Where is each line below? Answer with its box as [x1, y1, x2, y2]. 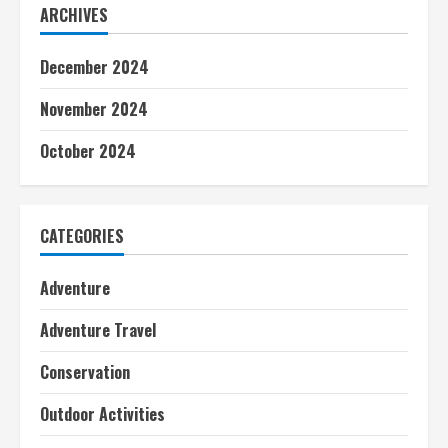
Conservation [40, 360, 130, 384]
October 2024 [40, 139, 136, 163]
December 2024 [40, 55, 149, 79]
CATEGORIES [40, 224, 124, 248]
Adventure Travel [40, 318, 156, 342]
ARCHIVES [40, 3, 108, 27]
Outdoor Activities [40, 402, 165, 426]
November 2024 [40, 97, 148, 121]
